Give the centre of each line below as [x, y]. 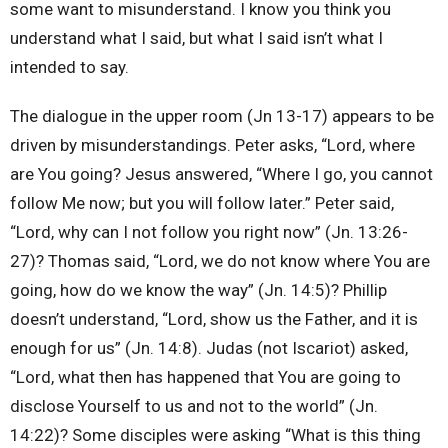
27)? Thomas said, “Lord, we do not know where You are [220, 261]
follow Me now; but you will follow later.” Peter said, [202, 203]
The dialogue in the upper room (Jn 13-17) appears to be [222, 116]
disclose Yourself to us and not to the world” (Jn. [194, 406]
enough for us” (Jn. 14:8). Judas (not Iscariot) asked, [209, 348]
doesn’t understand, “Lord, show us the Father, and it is [214, 319]
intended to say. [69, 67]
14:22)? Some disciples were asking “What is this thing [215, 435]
